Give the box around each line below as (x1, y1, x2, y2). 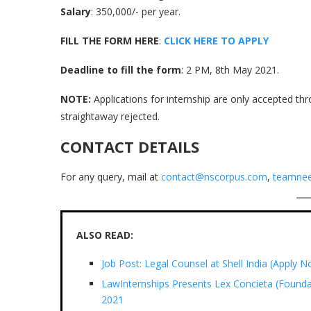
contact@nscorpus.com (161, 170, 267, 183)
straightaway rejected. (60, 110, 160, 123)
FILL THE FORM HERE (60, 34, 159, 47)
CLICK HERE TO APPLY (164, 34, 269, 47)
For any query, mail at (60, 170, 161, 183)
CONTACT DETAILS (60, 136, 199, 157)
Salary (60, 5, 91, 18)
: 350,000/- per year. (91, 5, 180, 18)
